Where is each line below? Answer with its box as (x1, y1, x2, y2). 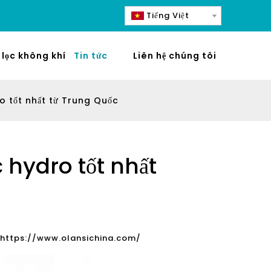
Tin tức (74, 50, 108, 62)
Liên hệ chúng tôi (132, 50, 217, 62)
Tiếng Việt (146, 10, 189, 21)
